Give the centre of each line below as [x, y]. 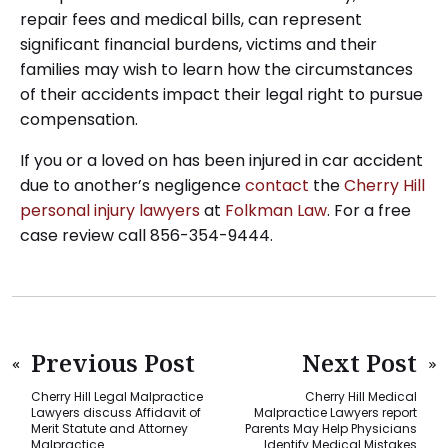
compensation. [79, 119]
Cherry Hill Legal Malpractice [117, 396]
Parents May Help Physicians [330, 428]
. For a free [369, 210]
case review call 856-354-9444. [146, 235]
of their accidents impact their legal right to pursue [221, 94]
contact [277, 185]
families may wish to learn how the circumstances [216, 69]
